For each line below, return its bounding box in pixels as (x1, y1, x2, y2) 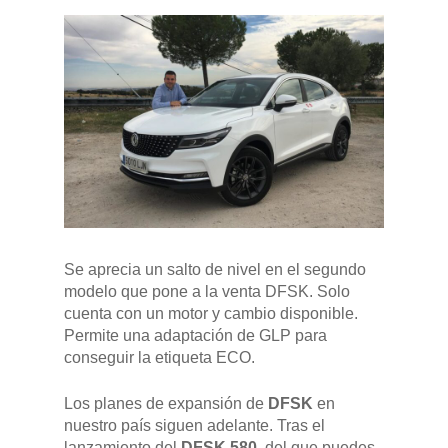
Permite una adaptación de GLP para (64, 327, 327, 345)
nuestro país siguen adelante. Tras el (64, 417, 325, 435)
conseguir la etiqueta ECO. (64, 349, 255, 367)
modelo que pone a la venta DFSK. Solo (64, 283, 350, 301)
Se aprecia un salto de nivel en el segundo (64, 261, 366, 279)
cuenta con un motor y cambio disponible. (64, 305, 358, 323)
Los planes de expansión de (64, 395, 268, 413)
